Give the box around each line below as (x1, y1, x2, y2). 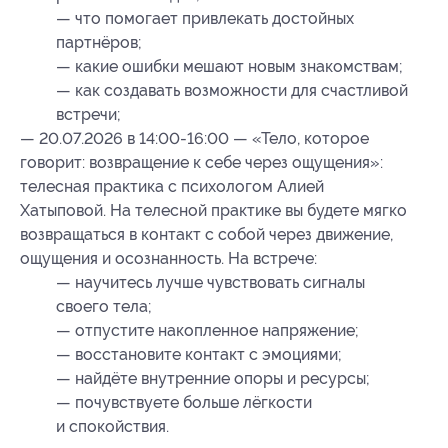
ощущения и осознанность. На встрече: (20, 249, 317, 269)
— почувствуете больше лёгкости (56, 393, 312, 413)
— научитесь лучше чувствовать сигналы (56, 273, 365, 293)
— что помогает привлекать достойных (56, 9, 354, 29)
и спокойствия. (56, 417, 169, 437)
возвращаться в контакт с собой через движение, (20, 225, 393, 245)
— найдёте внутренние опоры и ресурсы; (56, 369, 370, 389)
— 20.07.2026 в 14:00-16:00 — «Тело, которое (20, 129, 369, 149)
